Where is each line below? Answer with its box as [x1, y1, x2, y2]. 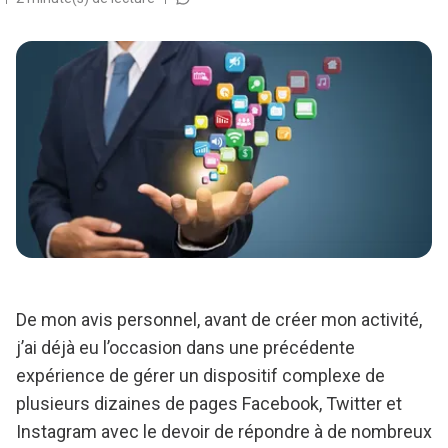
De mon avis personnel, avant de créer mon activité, [16, 309, 422, 331]
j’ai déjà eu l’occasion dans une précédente [16, 337, 355, 359]
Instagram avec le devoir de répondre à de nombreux [16, 421, 432, 443]
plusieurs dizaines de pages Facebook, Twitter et [16, 393, 402, 415]
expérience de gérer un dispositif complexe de [16, 365, 385, 387]
